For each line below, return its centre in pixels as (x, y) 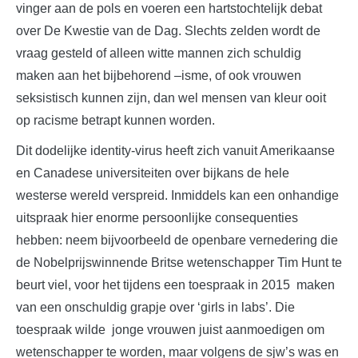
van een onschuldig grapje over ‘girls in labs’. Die (155, 307)
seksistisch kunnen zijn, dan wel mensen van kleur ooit (171, 97)
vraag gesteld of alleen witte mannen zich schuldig (159, 53)
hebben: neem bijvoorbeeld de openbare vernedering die (177, 240)
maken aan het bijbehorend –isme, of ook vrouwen (159, 75)
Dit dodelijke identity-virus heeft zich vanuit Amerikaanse (175, 150)
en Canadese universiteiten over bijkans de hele (153, 173)
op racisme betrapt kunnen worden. (115, 120)
